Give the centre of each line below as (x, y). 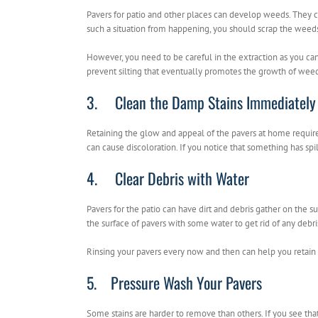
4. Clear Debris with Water (168, 179)
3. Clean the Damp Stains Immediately (201, 103)
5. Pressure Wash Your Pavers (174, 283)
